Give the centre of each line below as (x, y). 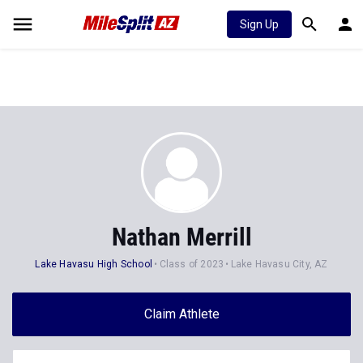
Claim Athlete (181, 314)
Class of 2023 (192, 264)
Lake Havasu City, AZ (279, 264)
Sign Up (259, 24)
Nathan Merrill (181, 237)
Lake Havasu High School (94, 264)
